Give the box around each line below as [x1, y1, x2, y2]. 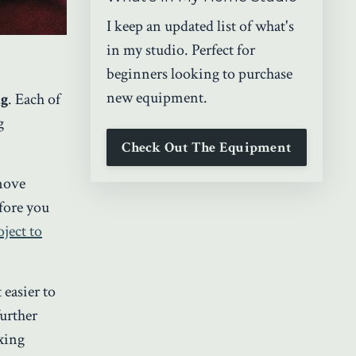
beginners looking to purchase [106, 63, 292, 84]
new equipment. [106, 87, 207, 108]
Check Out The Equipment [122, 137, 292, 157]
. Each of [8, 89, 60, 110]
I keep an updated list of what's [106, 15, 294, 37]
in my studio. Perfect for [106, 39, 255, 60]
